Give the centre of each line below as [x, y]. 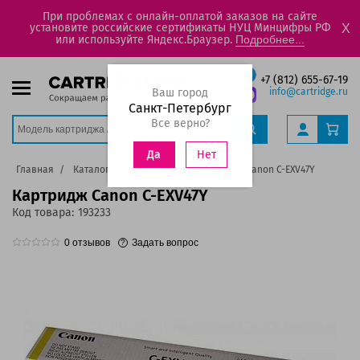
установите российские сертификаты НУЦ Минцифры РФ [180, 28]
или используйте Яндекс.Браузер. [145, 40]
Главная [35, 170]
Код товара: [43, 213]
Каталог [92, 170]
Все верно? [180, 123]
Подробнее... [270, 39]
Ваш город [180, 93]
